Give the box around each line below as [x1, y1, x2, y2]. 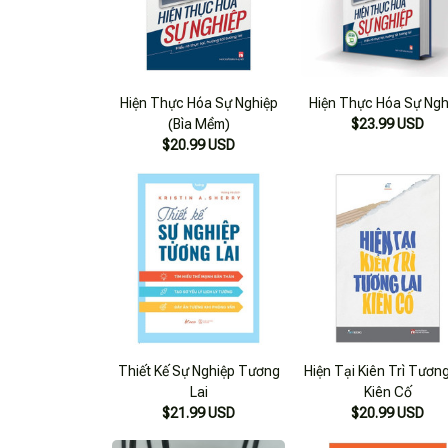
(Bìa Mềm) [167, 115, 230, 132]
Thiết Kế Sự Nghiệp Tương [117, 363, 280, 380]
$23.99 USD [351, 115, 425, 132]
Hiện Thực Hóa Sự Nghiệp [119, 94, 278, 111]
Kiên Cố [363, 384, 412, 401]
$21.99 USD [162, 405, 236, 422]
